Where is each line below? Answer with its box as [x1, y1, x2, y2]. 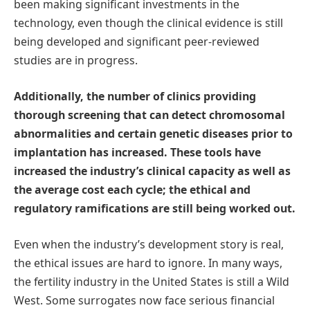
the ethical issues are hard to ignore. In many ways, [14, 255, 282, 271]
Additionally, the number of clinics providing [14, 89, 256, 104]
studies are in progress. [14, 53, 138, 69]
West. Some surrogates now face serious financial [14, 292, 275, 308]
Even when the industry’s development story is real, [14, 236, 284, 252]
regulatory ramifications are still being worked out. [14, 201, 295, 217]
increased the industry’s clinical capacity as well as [14, 163, 291, 179]
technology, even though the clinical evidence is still [14, 15, 283, 31]
